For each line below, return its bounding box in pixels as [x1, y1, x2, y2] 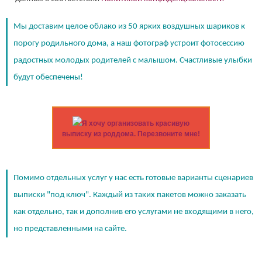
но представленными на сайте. [13, 224, 127, 233]
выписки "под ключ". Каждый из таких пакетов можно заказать [13, 190, 246, 199]
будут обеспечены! [13, 73, 83, 82]
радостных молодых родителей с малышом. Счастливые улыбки [13, 56, 252, 65]
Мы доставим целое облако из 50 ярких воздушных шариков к [13, 22, 245, 31]
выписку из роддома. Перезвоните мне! [62, 129, 200, 138]
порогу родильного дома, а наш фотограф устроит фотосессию [13, 39, 244, 48]
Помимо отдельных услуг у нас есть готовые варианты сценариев [13, 173, 253, 182]
